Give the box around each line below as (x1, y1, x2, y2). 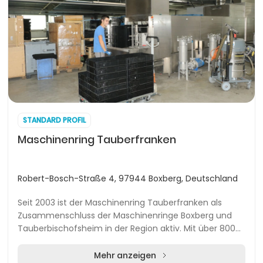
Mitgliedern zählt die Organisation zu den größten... (18, 235, 226, 247)
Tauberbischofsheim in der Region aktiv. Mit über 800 (18, 222, 235, 234)
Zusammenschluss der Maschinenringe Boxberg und (18, 210, 232, 221)
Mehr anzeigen (94, 249, 156, 261)
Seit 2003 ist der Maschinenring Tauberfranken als (18, 197, 222, 208)
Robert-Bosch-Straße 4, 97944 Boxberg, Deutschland (18, 173, 238, 184)
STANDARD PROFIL (23, 115, 86, 125)
